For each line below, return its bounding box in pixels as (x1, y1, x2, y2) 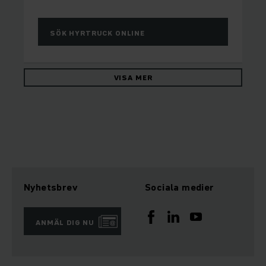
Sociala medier (145, 180, 214, 194)
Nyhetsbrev (24, 180, 77, 194)
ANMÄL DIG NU (36, 217, 95, 227)
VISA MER (113, 72, 153, 83)
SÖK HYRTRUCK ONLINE (50, 28, 145, 38)
